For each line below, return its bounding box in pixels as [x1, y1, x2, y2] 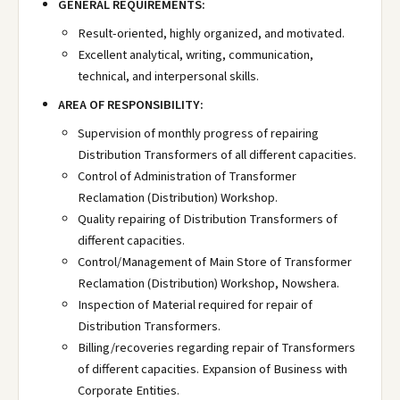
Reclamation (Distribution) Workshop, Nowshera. [78, 274, 339, 293]
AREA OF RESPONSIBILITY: [58, 96, 204, 114]
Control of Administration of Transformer [78, 167, 296, 186]
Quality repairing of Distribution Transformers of [78, 210, 337, 229]
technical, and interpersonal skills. [78, 67, 259, 86]
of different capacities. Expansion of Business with [78, 360, 347, 379]
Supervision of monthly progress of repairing [78, 124, 319, 143]
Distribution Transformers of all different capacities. [78, 146, 356, 164]
